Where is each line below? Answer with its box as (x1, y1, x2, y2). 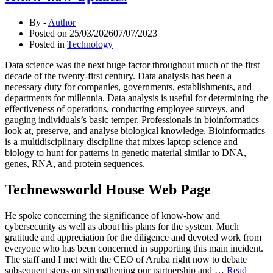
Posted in (29, 39, 67, 50)
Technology (67, 39, 113, 50)
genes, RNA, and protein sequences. (5, 158, 145, 169)
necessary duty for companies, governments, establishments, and (5, 82, 252, 93)
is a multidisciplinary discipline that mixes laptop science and (5, 136, 238, 147)
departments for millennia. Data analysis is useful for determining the (5, 93, 268, 104)
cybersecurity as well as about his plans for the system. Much (5, 221, 239, 232)
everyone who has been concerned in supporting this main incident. (5, 243, 263, 254)
